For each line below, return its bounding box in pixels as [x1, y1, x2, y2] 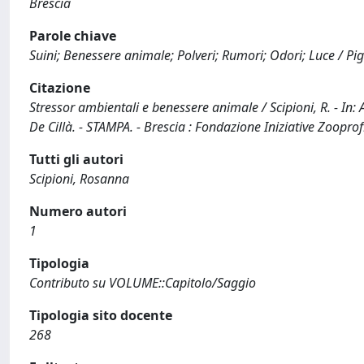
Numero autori [29, 202, 127, 220]
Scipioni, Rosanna [29, 170, 129, 188]
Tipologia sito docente [29, 306, 172, 324]
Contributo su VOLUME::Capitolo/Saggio [29, 274, 256, 292]
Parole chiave [29, 27, 116, 45]
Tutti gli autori [29, 150, 123, 168]
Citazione [29, 79, 90, 97]
